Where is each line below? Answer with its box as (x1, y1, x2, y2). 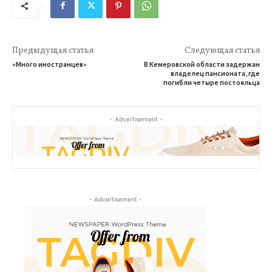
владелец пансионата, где (170, 68, 260, 78)
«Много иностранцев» (12, 59, 87, 69)
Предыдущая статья (12, 44, 93, 56)
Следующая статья (184, 44, 260, 56)
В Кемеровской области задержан (143, 59, 260, 69)
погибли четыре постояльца (163, 77, 260, 87)
